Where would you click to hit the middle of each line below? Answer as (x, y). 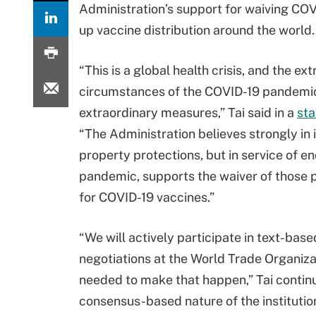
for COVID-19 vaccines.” (147, 197)
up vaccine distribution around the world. (197, 30)
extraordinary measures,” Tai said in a (188, 113)
